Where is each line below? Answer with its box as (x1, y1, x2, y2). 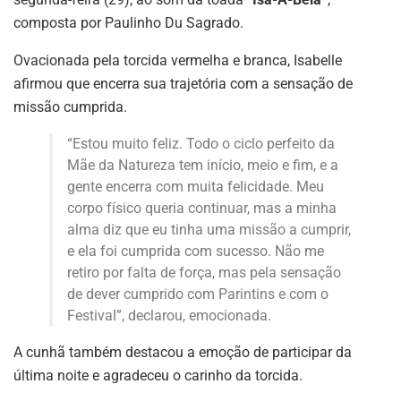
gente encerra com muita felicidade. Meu (67, 177, 324, 195)
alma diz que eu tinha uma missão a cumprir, (67, 220, 351, 238)
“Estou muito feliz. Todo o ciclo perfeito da (67, 134, 335, 152)
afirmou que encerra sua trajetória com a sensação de (13, 74, 353, 92)
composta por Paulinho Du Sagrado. (13, 13, 243, 31)
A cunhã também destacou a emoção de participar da (13, 343, 352, 361)
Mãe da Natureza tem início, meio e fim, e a (67, 156, 338, 174)
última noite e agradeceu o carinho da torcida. (13, 366, 303, 384)
